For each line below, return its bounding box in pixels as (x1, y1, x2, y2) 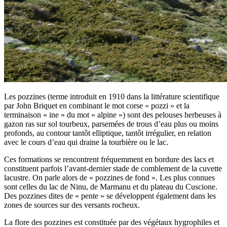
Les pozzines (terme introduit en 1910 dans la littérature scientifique (4, 92, 219, 101)
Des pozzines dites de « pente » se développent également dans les (4, 192, 216, 201)
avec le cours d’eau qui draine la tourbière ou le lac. (4, 138, 168, 147)
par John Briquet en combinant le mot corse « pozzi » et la (4, 101, 190, 110)
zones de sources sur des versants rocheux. (4, 201, 140, 210)
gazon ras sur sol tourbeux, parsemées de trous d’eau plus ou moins (4, 120, 218, 129)
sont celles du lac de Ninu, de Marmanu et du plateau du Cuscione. (4, 182, 217, 192)
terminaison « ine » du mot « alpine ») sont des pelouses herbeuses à (4, 110, 221, 120)
